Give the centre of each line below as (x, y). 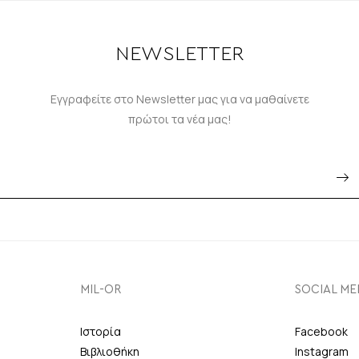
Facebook (322, 332)
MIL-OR (100, 289)
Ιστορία (100, 332)
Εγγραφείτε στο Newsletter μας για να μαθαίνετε (179, 99)
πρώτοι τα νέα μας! (179, 119)
